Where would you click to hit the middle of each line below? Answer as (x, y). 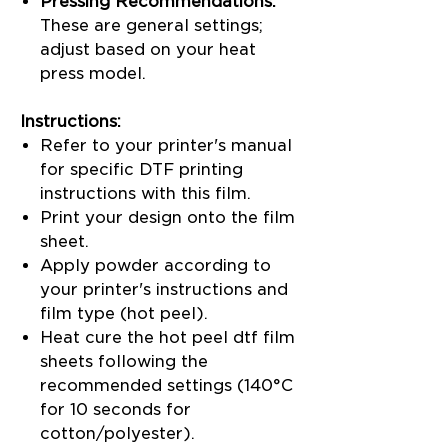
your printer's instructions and (164, 289)
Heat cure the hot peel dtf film (167, 337)
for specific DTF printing (141, 169)
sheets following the (124, 361)
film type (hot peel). (124, 313)
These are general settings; (151, 25)
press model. (93, 73)
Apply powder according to (155, 265)
